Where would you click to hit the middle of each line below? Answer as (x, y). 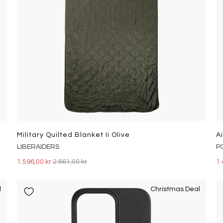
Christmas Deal (175, 189)
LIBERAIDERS (38, 147)
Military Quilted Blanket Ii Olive (73, 135)
